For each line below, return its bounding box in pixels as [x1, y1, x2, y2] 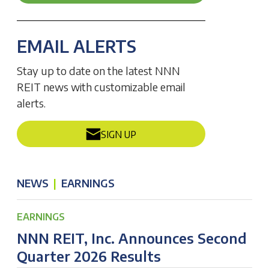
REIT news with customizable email [17, 80, 186, 94]
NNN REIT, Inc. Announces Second [17, 229, 247, 247]
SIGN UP [100, 128, 136, 140]
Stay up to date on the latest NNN [17, 64, 181, 77]
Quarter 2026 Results [17, 247, 162, 265]
